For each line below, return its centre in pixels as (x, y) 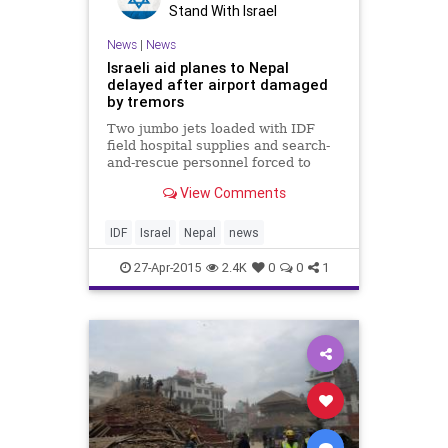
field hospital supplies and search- (218, 146)
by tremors (145, 102)
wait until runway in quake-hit (203, 180)
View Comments (231, 192)
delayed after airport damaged (217, 85)
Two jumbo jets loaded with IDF (210, 129)
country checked (160, 197)
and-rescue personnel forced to (208, 163)
